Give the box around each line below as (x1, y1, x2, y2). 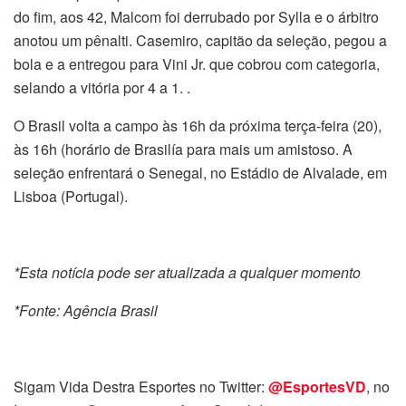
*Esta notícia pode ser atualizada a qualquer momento (14, 261, 361, 283)
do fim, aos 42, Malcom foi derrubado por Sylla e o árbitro (14, 5, 379, 27)
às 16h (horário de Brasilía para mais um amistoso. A (14, 138, 353, 159)
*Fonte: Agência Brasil (14, 299, 158, 321)
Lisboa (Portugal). (14, 185, 128, 207)
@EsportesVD (268, 375, 366, 397)
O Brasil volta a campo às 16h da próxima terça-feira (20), (14, 114, 382, 136)
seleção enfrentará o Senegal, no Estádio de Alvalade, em (14, 161, 387, 183)
